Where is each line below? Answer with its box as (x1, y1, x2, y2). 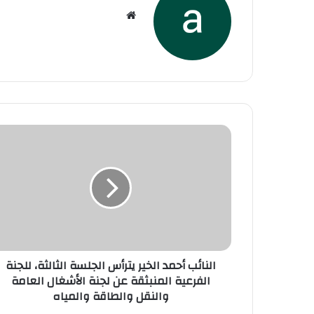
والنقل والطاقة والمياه (52, 286, 169, 308)
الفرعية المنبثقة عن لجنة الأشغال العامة (11, 271, 210, 292)
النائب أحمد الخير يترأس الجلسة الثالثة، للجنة (5, 255, 216, 277)
